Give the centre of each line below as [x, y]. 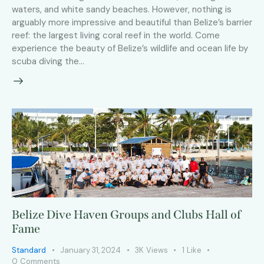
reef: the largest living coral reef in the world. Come [116, 36]
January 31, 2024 [90, 250]
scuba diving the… [48, 62]
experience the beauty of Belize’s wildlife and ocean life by [130, 49]
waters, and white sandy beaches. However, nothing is [122, 10]
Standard [29, 250]
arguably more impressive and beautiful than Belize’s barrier [132, 23]
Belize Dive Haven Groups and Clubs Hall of [126, 214]
